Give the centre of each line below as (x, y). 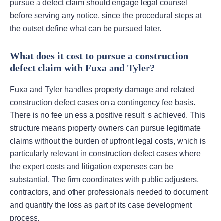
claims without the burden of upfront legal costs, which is (108, 141)
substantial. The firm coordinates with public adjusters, (104, 180)
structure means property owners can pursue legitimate (105, 128)
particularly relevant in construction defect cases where (105, 154)
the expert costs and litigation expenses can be (92, 167)
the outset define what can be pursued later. (86, 29)
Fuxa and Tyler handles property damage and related (102, 90)
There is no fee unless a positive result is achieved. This (108, 115)
